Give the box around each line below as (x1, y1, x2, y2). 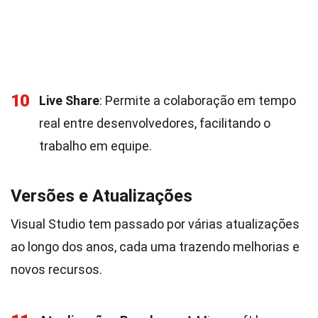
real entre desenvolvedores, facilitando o (39, 116, 270, 131)
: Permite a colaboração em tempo (99, 93, 296, 108)
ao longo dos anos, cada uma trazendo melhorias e (11, 239, 300, 254)
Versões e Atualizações (11, 186, 192, 206)
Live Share (39, 93, 99, 108)
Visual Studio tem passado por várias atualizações (11, 216, 300, 231)
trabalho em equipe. (39, 138, 152, 153)
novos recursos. (11, 262, 102, 277)
